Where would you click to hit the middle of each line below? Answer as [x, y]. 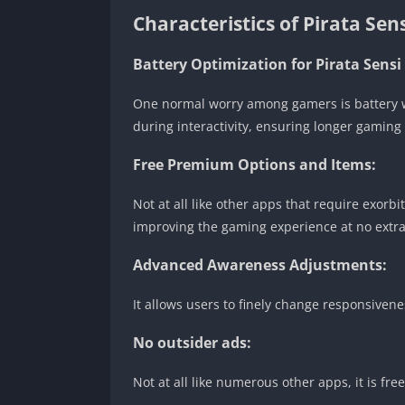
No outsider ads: [192, 342]
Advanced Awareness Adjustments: [260, 264]
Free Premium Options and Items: [254, 164]
